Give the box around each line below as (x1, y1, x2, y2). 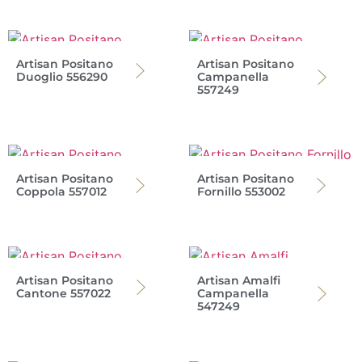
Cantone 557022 (16, 285, 111, 301)
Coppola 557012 (16, 183, 107, 199)
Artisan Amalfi (197, 272, 280, 288)
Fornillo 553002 (197, 183, 285, 199)
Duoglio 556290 (16, 69, 107, 84)
